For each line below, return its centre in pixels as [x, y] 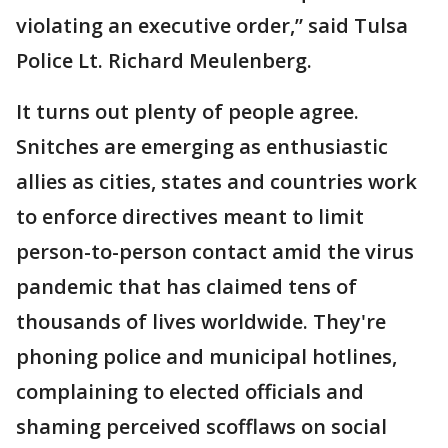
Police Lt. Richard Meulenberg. [164, 61]
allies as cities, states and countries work [216, 182]
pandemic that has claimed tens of [186, 287]
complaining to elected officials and [190, 392]
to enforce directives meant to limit [190, 217]
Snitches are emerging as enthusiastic [202, 147]
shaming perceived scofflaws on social [201, 427]
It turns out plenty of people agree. [187, 112]
